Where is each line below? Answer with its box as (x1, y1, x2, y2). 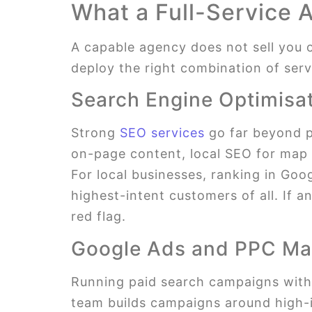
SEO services (120, 125, 205, 141)
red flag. (71, 209, 126, 224)
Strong (71, 125, 120, 141)
